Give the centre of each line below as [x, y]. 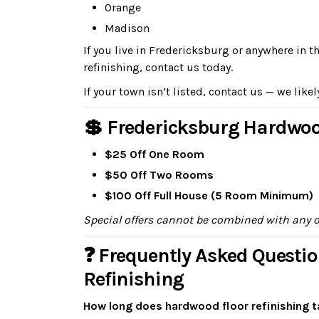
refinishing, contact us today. [158, 67]
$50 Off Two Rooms [159, 175]
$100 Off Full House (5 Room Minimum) [209, 195]
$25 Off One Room [155, 154]
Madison [127, 28]
